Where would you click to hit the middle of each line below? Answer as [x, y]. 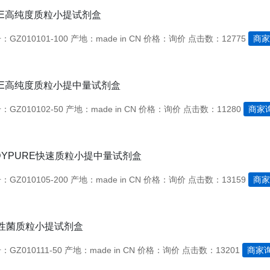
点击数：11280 [212, 109]
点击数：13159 [217, 180]
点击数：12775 [217, 39]
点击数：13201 [211, 250]
